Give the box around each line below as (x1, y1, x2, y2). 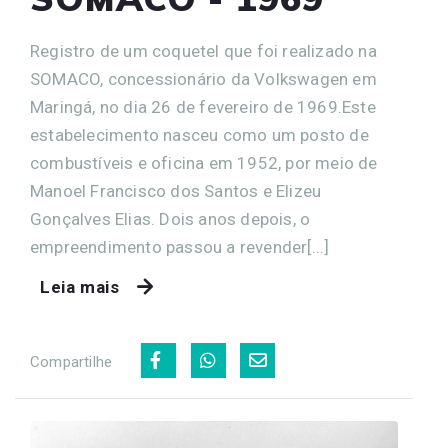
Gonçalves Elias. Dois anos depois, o (30, 209, 311, 230)
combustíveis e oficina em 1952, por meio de (30, 153, 378, 174)
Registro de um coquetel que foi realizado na (30, 41, 377, 62)
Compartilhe (30, 353, 113, 372)
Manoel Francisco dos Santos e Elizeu (30, 181, 322, 202)
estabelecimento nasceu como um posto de (30, 125, 369, 146)
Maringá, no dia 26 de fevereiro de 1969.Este (30, 97, 376, 118)
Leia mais (40, 277, 120, 298)
